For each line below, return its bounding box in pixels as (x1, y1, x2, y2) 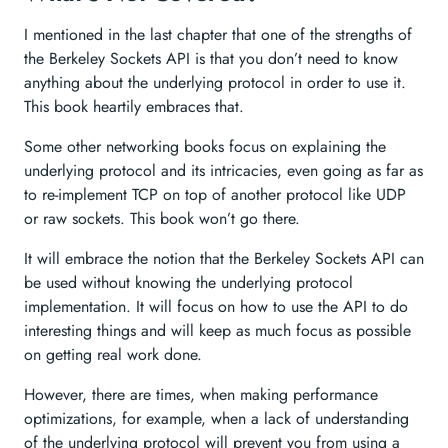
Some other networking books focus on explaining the (24, 135, 386, 158)
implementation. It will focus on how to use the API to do (24, 295, 408, 318)
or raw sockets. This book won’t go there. (24, 207, 300, 230)
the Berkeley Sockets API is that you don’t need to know (24, 47, 398, 70)
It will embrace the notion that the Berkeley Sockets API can (24, 247, 424, 270)
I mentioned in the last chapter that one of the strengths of (24, 23, 412, 46)
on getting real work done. (24, 343, 202, 366)
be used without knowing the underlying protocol (24, 271, 353, 294)
